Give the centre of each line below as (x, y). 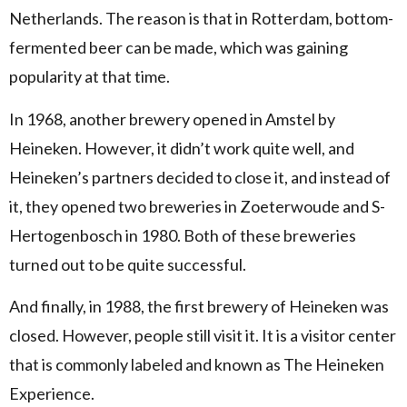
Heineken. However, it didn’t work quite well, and (182, 148)
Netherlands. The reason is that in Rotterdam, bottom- (201, 19)
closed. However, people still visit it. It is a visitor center (203, 336)
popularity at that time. (91, 77)
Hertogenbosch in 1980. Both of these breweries (183, 235)
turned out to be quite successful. (129, 264)
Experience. (52, 394)
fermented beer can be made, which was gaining (179, 48)
